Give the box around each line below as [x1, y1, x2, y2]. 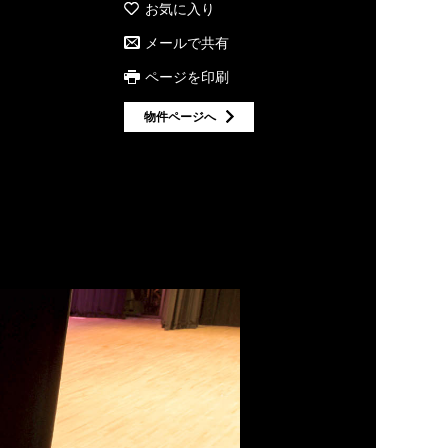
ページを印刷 [145, 67, 229, 87]
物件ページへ [144, 107, 216, 125]
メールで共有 [145, 33, 229, 53]
